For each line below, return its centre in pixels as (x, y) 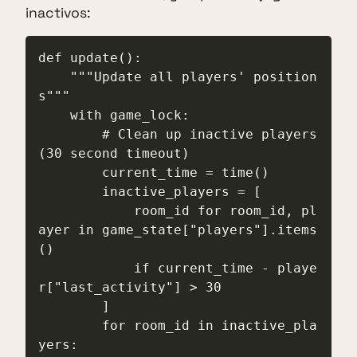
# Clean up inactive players (70, 135)
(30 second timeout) (114, 154)
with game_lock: (54, 116)
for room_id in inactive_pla (70, 326)
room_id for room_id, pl (86, 211)
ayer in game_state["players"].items (178, 230)
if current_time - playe (86, 269)
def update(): (90, 58)
